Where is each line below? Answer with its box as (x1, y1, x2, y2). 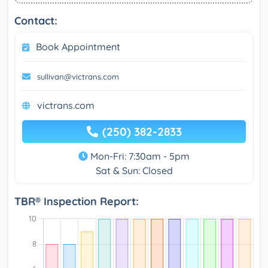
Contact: (14, 14, 57, 28)
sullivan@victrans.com (37, 72, 119, 82)
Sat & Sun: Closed (95, 165, 173, 177)
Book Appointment (36, 41, 120, 53)
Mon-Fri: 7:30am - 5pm (88, 150, 190, 163)
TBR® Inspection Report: (14, 194, 139, 209)
